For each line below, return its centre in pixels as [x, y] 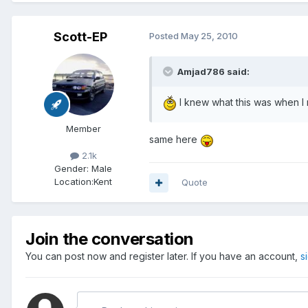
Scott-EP [80, 37]
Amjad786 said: [212, 72]
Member [83, 129]
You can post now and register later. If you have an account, [163, 256]
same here [175, 140]
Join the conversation [110, 239]
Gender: [71, 169]
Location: [74, 182]
